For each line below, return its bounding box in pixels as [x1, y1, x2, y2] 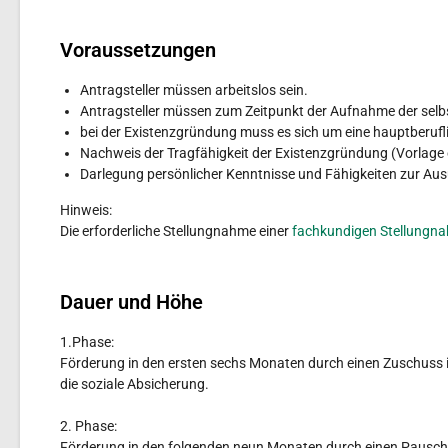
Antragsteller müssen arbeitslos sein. [79, 82, 308, 98]
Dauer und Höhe [59, 290, 203, 314]
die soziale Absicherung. [59, 376, 209, 392]
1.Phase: [59, 334, 114, 350]
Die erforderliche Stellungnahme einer [59, 223, 292, 239]
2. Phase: [59, 418, 117, 434]
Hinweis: [59, 202, 112, 218]
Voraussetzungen [59, 38, 216, 62]
